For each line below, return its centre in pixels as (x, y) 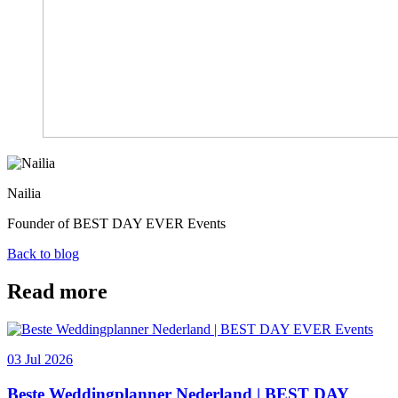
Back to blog (43, 254)
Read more (57, 292)
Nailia (24, 194)
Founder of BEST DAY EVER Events (116, 224)
